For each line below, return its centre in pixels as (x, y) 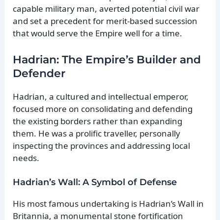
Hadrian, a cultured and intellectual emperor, (101, 96)
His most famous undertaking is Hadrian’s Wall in (109, 203)
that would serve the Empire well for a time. (98, 33)
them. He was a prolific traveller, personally (97, 133)
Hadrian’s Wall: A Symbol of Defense (95, 182)
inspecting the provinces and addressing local (102, 145)
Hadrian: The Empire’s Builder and (107, 59)
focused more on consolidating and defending (103, 109)
